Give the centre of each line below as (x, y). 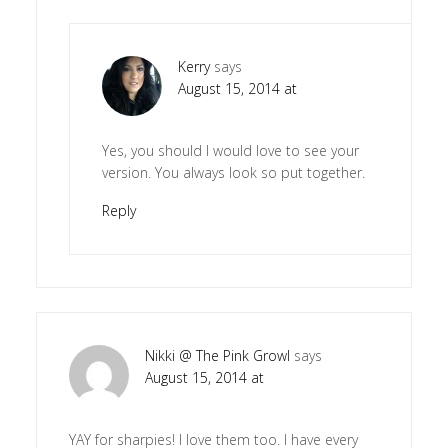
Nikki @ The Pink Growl (217, 355)
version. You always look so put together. (233, 172)
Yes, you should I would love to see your (230, 150)
